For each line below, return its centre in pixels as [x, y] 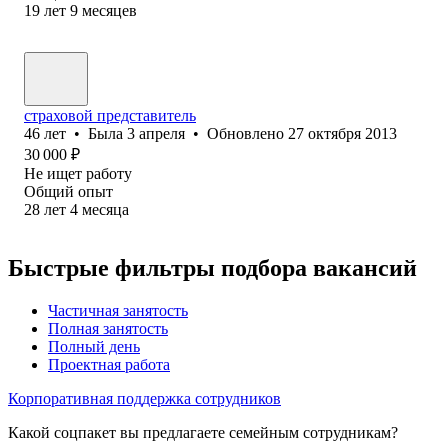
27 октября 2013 [342, 133]
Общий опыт [68, 191]
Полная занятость [108, 328]
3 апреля [156, 133]
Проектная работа [109, 364]
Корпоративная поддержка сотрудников [144, 398]
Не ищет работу [78, 173]
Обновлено [247, 133]
